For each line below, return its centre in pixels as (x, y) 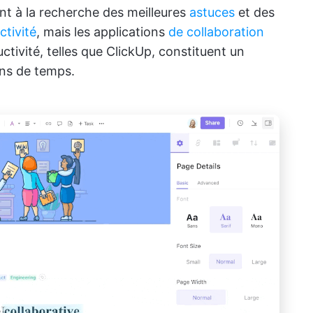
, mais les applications (102, 32)
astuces (212, 12)
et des (255, 12)
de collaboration (216, 32)
